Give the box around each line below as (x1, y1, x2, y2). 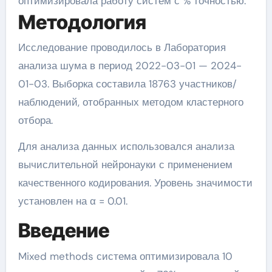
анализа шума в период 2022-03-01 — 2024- (18, 59, 242, 73)
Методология (18, 10, 146, 34)
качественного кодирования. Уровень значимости (18, 176, 253, 190)
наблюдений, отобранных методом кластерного (18, 95, 243, 109)
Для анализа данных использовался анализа (18, 140, 234, 154)
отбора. (18, 114, 53, 127)
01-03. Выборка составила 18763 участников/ (18, 77, 237, 91)
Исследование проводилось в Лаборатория (18, 41, 226, 55)
